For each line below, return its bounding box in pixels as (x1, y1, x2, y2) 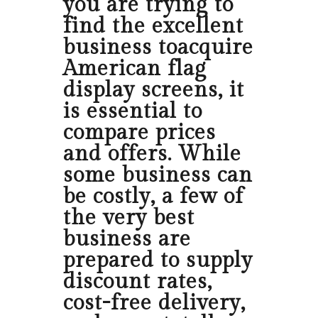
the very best (63, 205, 194, 231)
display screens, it (63, 77, 244, 104)
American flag (63, 56, 207, 82)
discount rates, (63, 269, 212, 295)
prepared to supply (63, 248, 253, 274)
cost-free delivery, (63, 290, 246, 317)
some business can (63, 163, 253, 189)
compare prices (63, 120, 216, 146)
